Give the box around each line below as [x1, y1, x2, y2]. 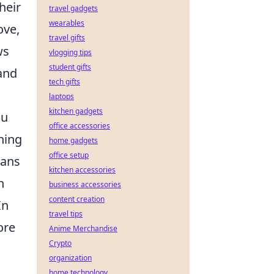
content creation [49, 194, 105, 204]
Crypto [49, 238, 72, 248]
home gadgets [49, 135, 98, 146]
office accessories [49, 120, 110, 131]
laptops [49, 91, 74, 102]
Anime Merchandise [49, 223, 117, 234]
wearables [49, 18, 84, 28]
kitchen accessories [49, 165, 116, 175]
